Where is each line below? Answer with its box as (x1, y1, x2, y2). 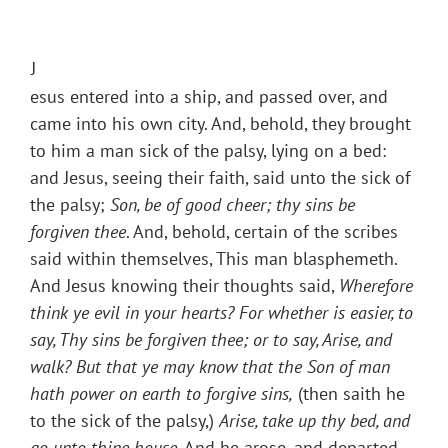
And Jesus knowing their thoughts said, (30, 274, 339, 298)
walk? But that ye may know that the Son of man (30, 355, 390, 379)
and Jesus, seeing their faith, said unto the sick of (30, 166, 411, 190)
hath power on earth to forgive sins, (30, 382, 293, 406)
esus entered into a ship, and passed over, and (30, 85, 388, 109)
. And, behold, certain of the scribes (126, 220, 398, 244)
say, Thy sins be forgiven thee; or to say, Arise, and (30, 328, 392, 352)
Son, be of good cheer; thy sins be (110, 193, 355, 217)
